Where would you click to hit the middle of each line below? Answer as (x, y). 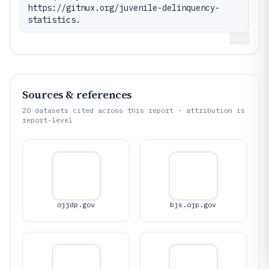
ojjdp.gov (76, 204)
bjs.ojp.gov (193, 204)
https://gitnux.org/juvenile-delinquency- (124, 8)
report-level (47, 120)
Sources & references (77, 95)
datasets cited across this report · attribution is (138, 110)
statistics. (54, 20)
